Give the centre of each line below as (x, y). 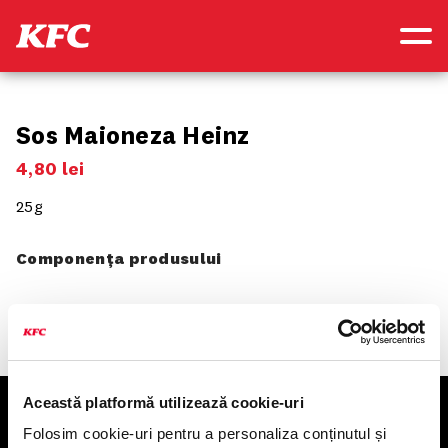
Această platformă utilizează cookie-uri (163, 402)
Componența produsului (119, 258)
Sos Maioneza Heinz (133, 135)
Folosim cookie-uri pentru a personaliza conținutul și (205, 433)
